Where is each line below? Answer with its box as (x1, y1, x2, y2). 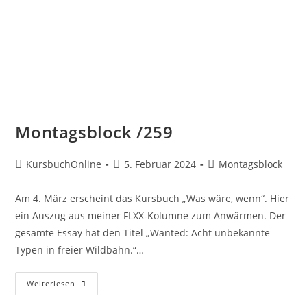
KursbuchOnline (26, 157, 102, 171)
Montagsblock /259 (15, 120, 173, 143)
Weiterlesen (27, 278, 76, 288)
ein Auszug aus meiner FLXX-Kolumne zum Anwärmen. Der (15, 208, 286, 222)
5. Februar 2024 (124, 157, 197, 171)
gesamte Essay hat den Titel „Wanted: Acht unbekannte (15, 225, 271, 239)
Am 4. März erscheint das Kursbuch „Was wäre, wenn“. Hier (15, 191, 290, 205)
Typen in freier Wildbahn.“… (15, 243, 145, 256)
